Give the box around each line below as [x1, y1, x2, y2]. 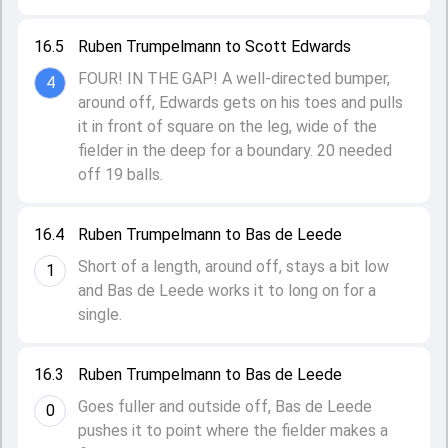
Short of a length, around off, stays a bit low [78, 257, 389, 276]
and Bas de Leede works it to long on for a [78, 281, 376, 300]
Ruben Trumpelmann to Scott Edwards [78, 37, 351, 56]
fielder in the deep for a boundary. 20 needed [78, 141, 392, 160]
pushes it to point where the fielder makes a [78, 421, 388, 440]
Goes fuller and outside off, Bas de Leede [78, 397, 372, 416]
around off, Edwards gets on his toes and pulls [78, 93, 403, 112]
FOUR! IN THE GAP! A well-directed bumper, [78, 69, 390, 88]
